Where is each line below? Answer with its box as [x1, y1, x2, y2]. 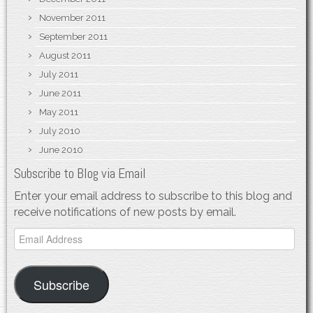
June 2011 [39, 87, 81, 99]
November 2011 [39, 12, 105, 23]
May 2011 [39, 106, 78, 117]
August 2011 [39, 50, 91, 61]
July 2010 [39, 125, 80, 136]
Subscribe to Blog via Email [14, 164, 146, 182]
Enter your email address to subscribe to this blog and [14, 189, 292, 203]
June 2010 [39, 144, 83, 155]
